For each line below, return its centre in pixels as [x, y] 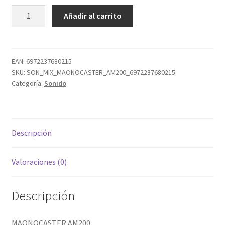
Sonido [55, 84]
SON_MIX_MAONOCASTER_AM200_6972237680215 [101, 73]
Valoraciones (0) [39, 162]
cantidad [26, 35]
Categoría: [28, 84]
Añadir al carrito [93, 16]
